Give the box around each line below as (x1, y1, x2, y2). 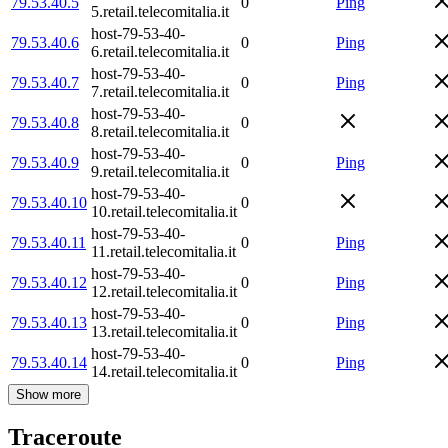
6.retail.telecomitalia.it (91, 42, 229, 60)
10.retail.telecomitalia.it (91, 202, 237, 220)
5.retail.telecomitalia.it (91, 2, 229, 20)
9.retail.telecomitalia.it (91, 162, 229, 180)
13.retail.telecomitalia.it (91, 322, 237, 340)
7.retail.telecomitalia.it (91, 82, 229, 100)
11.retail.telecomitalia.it (91, 242, 236, 260)
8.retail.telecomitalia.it (91, 122, 229, 140)
